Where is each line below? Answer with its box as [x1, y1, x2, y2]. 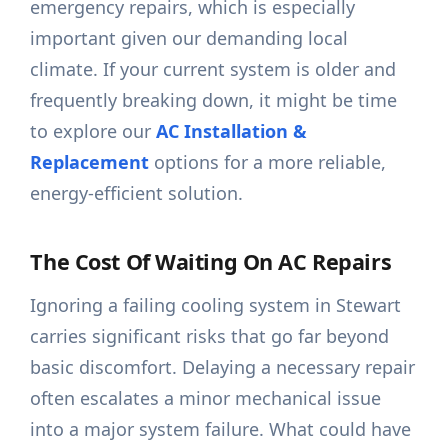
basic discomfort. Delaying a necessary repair [30, 355, 416, 380]
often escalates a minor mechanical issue [30, 386, 382, 411]
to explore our [30, 119, 157, 144]
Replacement [30, 150, 150, 175]
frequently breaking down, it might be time [30, 88, 398, 113]
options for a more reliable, [149, 150, 387, 175]
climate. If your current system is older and [30, 57, 397, 82]
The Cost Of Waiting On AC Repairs [30, 247, 392, 277]
